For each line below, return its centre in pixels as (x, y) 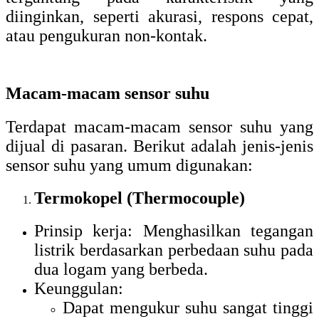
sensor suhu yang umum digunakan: (129, 166)
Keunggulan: (79, 288)
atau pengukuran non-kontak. (106, 36)
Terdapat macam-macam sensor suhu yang (159, 127)
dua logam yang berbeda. (121, 269)
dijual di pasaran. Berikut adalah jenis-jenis (159, 146)
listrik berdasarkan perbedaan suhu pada (174, 250)
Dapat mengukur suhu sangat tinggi (188, 307)
